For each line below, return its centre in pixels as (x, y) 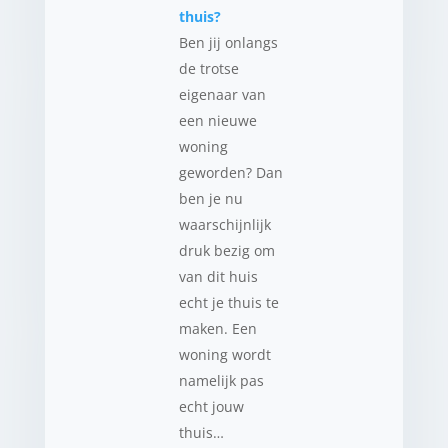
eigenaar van (222, 94)
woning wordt (224, 354)
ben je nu (210, 198)
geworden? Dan (230, 172)
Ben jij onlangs (228, 42)
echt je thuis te (228, 302)
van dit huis (218, 276)
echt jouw (211, 406)
